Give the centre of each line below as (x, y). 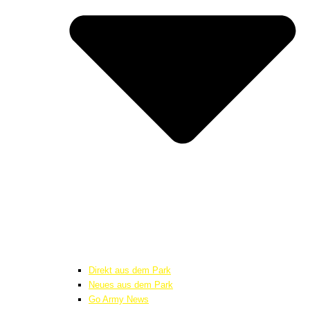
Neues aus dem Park (131, 284)
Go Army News (119, 299)
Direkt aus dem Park (130, 270)
